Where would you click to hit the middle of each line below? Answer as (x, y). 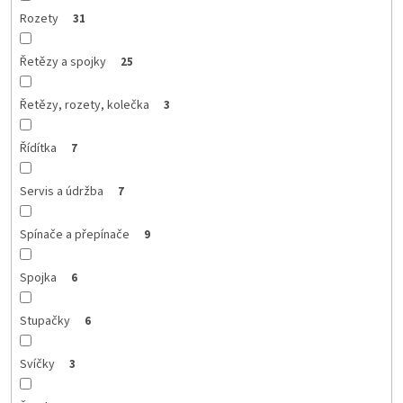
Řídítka (38, 148)
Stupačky (45, 321)
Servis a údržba (61, 191)
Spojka (38, 278)
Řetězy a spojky (63, 62)
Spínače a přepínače (74, 234)
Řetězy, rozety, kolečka (84, 105)
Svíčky (37, 364)
